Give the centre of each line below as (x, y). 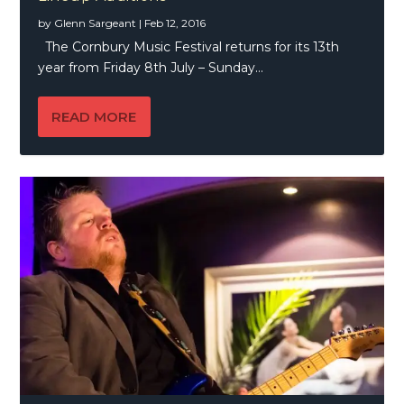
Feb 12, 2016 (175, 23)
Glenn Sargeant (96, 23)
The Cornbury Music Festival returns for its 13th (189, 46)
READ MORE (94, 116)
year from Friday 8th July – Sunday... (151, 67)
